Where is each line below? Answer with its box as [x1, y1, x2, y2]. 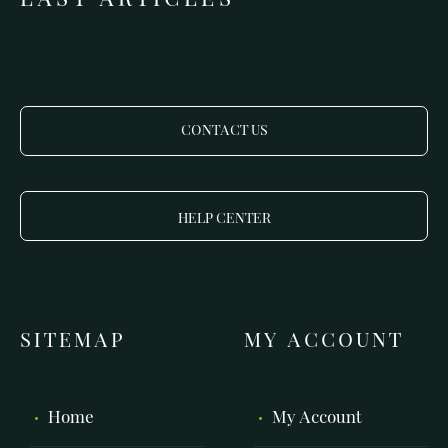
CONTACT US [180, 123, 268, 138]
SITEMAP [20, 330, 126, 351]
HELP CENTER [177, 211, 271, 226]
